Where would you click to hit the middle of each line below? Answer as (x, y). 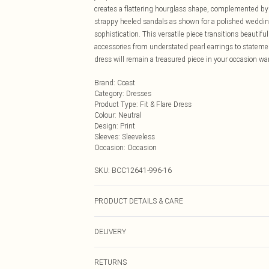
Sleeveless (138, 137)
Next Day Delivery (122, 257)
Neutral (130, 115)
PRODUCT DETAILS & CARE (139, 201)
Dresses (139, 93)
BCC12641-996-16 (142, 170)
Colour (104, 115)
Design (105, 126)
